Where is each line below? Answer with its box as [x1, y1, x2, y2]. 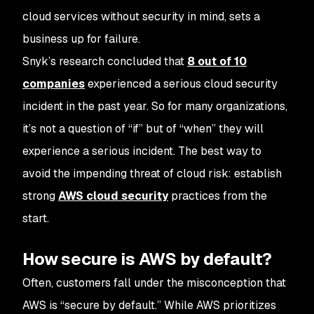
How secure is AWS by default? [22, 248, 273, 270]
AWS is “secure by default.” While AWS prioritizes [22, 298, 276, 313]
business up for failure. [22, 32, 143, 46]
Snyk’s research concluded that [22, 54, 187, 69]
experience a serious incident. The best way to [22, 144, 261, 158]
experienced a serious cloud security [85, 76, 278, 91]
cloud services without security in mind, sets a [22, 9, 260, 24]
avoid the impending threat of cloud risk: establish [22, 166, 282, 181]
